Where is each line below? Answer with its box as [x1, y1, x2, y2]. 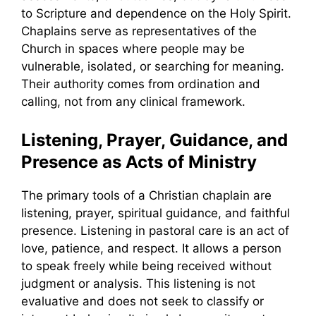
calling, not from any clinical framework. [21, 95, 245, 109]
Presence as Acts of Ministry [21, 151, 257, 172]
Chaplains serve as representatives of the [21, 24, 257, 39]
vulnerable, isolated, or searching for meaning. [21, 59, 284, 74]
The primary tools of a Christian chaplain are [21, 188, 272, 202]
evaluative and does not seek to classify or [21, 293, 264, 308]
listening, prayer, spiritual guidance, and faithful [21, 205, 290, 220]
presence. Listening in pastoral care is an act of [21, 223, 289, 238]
